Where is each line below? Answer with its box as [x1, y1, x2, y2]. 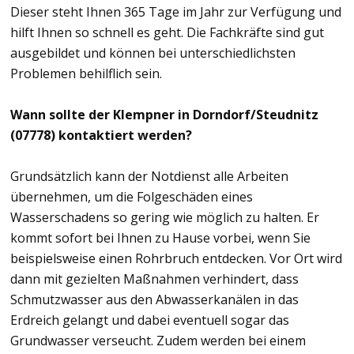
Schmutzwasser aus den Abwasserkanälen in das [10, 291, 299, 309]
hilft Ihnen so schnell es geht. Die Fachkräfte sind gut [10, 24, 324, 42]
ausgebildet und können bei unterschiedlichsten [10, 44, 296, 62]
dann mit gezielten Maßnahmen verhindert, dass [10, 270, 299, 288]
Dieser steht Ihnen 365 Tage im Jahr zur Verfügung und [10, 3, 341, 21]
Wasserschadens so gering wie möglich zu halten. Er [10, 209, 319, 227]
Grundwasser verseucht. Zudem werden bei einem [10, 332, 306, 350]
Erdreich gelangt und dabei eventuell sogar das [10, 311, 289, 330]
